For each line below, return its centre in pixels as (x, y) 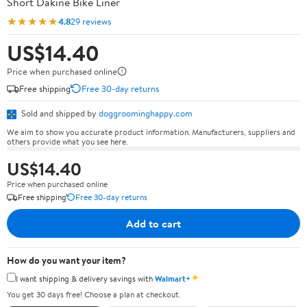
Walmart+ (173, 278)
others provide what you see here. (67, 141)
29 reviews (91, 21)
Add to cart (153, 223)
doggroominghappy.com (146, 113)
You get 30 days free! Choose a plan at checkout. (94, 294)
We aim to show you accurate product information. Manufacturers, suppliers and (151, 132)
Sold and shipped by (59, 113)
